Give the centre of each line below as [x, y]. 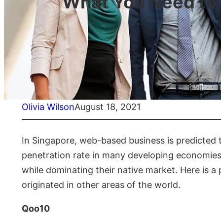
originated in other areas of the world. [101, 185]
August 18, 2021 [108, 107]
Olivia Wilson [48, 107]
